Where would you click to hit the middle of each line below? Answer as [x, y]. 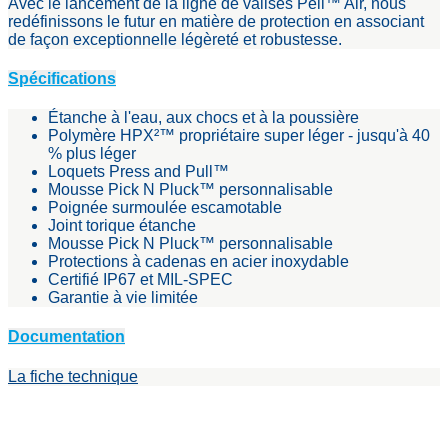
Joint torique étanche [122, 226]
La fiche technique [73, 376]
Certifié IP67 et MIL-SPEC [140, 280]
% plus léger [92, 154]
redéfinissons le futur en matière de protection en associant [216, 21]
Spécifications [62, 78]
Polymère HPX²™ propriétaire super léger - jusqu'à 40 [239, 136]
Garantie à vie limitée [123, 298]
